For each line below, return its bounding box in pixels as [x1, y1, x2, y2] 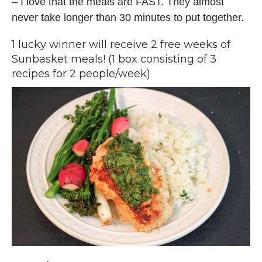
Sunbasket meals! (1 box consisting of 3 [12, 53, 216, 66]
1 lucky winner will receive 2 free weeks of [12, 38, 230, 51]
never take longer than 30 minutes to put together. [12, 12, 247, 24]
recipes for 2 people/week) [12, 67, 150, 81]
